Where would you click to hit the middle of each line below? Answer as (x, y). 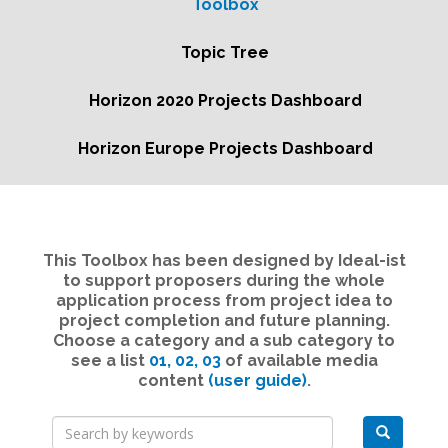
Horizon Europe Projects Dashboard (225, 148)
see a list (109, 360)
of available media (299, 360)
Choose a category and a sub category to (224, 340)
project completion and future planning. (224, 320)
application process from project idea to (224, 300)
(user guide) (257, 380)
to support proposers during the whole (224, 280)
